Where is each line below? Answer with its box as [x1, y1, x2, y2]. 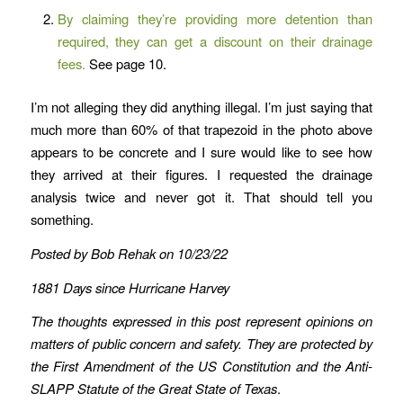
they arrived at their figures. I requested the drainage [30, 165, 373, 184]
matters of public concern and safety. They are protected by [30, 334, 373, 354]
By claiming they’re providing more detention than [57, 9, 373, 29]
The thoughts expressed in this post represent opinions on [30, 311, 373, 331]
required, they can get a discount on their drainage [57, 31, 373, 51]
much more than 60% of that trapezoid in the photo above [30, 120, 373, 139]
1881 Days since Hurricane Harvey [30, 277, 229, 297]
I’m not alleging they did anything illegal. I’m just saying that [30, 97, 373, 117]
